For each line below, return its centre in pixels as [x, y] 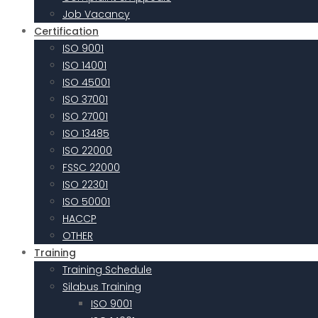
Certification [66, 31]
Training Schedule [107, 270]
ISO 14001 [84, 65]
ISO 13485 [86, 133]
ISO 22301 [85, 185]
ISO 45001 [86, 82]
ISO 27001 [85, 116]
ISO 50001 [86, 202]
